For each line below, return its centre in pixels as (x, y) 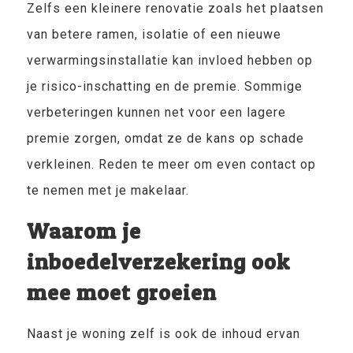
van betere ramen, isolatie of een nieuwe (154, 34)
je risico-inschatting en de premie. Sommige (164, 86)
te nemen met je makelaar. (108, 190)
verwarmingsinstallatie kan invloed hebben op (169, 60)
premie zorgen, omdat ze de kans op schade (165, 138)
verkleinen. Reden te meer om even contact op (171, 164)
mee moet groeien (121, 292)
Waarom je (84, 231)
